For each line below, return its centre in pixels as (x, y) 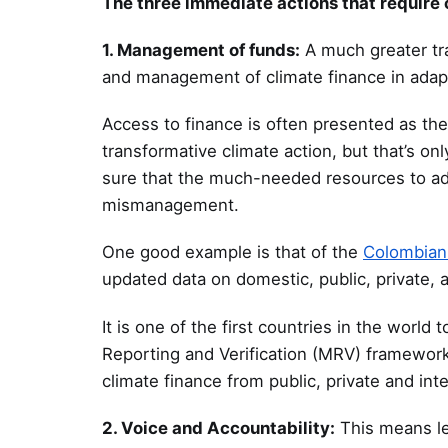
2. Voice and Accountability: (218, 427)
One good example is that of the (232, 252)
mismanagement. (170, 205)
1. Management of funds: (201, 50)
